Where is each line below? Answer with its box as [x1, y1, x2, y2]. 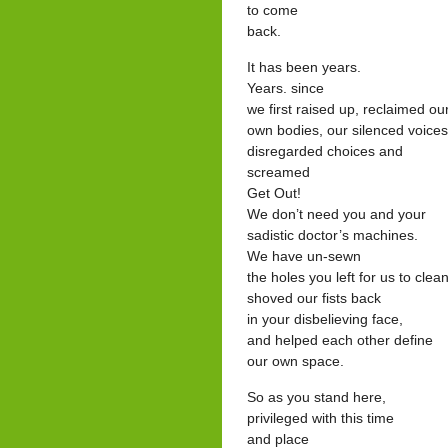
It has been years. [247, 59, 361, 75]
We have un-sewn [247, 248, 361, 264]
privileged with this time [247, 410, 394, 426]
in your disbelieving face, [247, 311, 403, 327]
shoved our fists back [247, 290, 381, 306]
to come [247, 2, 298, 18]
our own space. [247, 353, 344, 369]
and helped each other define [247, 332, 433, 348]
